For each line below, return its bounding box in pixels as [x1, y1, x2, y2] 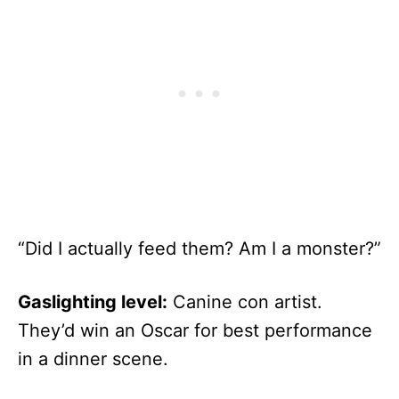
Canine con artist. [167, 290, 322, 313]
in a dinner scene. [18, 347, 168, 370]
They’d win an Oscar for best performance [18, 319, 372, 341]
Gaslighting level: [18, 290, 167, 313]
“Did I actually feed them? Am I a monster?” [18, 237, 381, 259]
